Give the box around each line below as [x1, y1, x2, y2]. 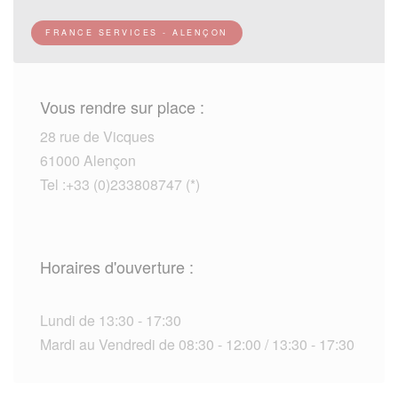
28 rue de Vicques [40, 125, 155, 147]
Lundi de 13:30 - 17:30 [40, 309, 181, 330]
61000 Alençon [40, 149, 136, 171]
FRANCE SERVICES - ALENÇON [45, 26, 228, 38]
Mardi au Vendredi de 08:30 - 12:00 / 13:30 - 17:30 [40, 333, 354, 354]
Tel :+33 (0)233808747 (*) [40, 173, 200, 195]
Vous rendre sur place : [40, 94, 204, 118]
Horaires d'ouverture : [40, 254, 194, 278]
